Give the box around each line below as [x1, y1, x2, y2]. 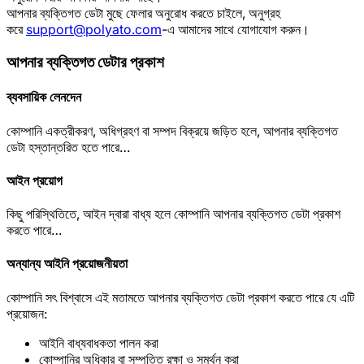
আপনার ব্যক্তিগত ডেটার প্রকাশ [6, 53, 164, 72]
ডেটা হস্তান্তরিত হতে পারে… [6, 138, 130, 155]
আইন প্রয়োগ [6, 171, 63, 188]
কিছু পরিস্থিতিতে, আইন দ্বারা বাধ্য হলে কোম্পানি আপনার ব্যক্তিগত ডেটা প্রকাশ [6, 206, 340, 223]
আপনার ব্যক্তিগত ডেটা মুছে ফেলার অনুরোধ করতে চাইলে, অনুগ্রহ [6, 5, 280, 22]
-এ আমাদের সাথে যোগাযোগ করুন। [162, 21, 310, 38]
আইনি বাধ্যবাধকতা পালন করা [39, 334, 158, 351]
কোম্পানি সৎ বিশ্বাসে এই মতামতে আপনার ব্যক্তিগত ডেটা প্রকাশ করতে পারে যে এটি [6, 288, 354, 305]
